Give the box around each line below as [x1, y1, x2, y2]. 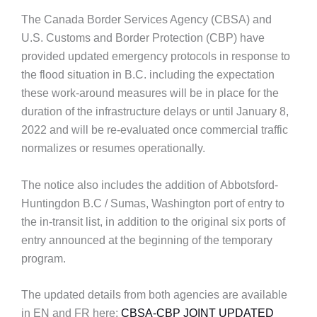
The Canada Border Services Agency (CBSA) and [21, 13, 272, 25]
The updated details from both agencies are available [21, 289, 287, 301]
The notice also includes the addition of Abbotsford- [21, 178, 278, 191]
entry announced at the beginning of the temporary [21, 234, 272, 246]
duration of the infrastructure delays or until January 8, [21, 105, 289, 117]
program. [21, 252, 66, 265]
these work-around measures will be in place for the [21, 87, 279, 99]
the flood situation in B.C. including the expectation [21, 69, 275, 81]
